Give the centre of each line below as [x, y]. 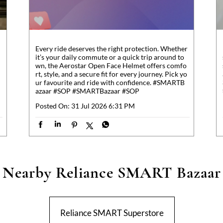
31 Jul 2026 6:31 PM [103, 106]
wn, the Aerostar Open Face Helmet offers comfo [111, 65]
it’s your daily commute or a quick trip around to [110, 57]
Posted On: [52, 106]
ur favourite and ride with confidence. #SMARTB [110, 82]
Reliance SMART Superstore [112, 213]
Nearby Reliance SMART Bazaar [111, 172]
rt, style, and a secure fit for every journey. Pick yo [111, 74]
